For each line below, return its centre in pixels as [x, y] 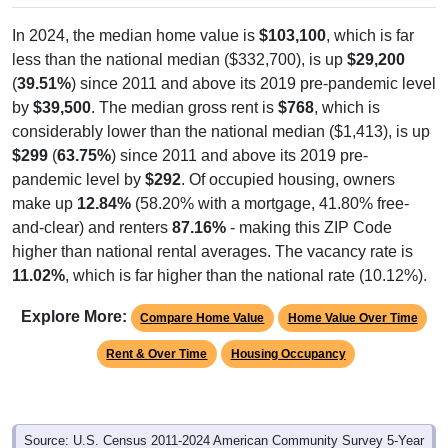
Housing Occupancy [288, 353]
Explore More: [73, 316]
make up [44, 203]
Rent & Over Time [157, 353]
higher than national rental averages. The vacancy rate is [212, 251]
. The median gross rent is [184, 107]
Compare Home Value [202, 317]
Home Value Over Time [352, 317]
